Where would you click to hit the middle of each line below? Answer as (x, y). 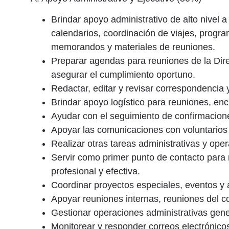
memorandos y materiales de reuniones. (133, 47)
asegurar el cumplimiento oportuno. (123, 75)
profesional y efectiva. (96, 171)
